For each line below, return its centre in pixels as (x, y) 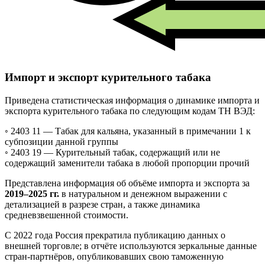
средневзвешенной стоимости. (67, 215)
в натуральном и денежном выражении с (143, 193)
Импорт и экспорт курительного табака (108, 77)
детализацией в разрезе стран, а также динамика (102, 204)
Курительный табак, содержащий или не (138, 152)
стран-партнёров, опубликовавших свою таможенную (114, 256)
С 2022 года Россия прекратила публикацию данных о (115, 235)
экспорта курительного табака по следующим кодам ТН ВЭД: (130, 111)
